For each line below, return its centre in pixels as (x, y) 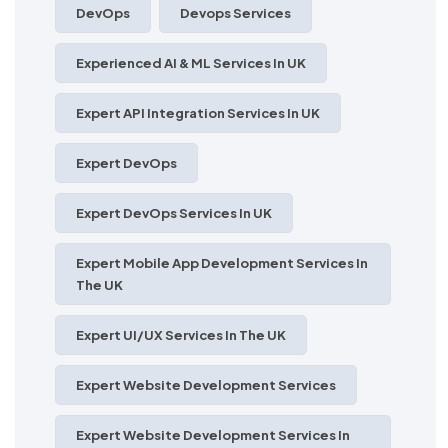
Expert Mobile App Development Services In (222, 262)
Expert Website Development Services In (213, 434)
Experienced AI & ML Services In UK (191, 62)
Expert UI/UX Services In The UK (181, 334)
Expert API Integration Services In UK (198, 112)
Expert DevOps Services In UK (174, 212)
